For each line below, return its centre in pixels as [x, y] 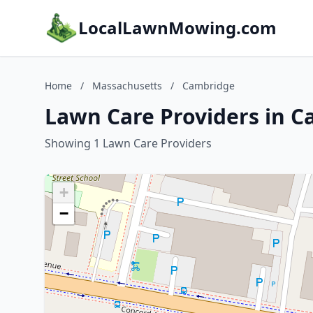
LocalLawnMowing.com [177, 28]
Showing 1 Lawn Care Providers [128, 143]
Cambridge [209, 86]
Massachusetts [127, 86]
